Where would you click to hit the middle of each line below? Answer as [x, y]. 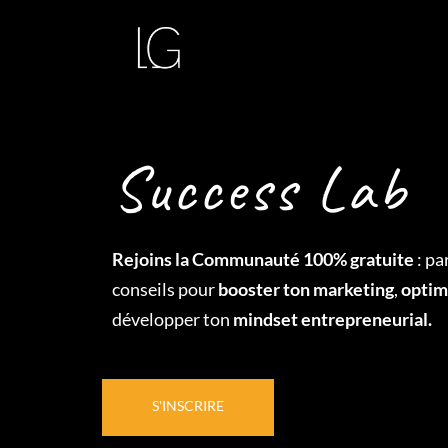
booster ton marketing [306, 289]
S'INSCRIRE [188, 405]
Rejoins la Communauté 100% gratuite [263, 259]
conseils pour [165, 289]
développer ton [172, 319]
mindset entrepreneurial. [332, 319]
